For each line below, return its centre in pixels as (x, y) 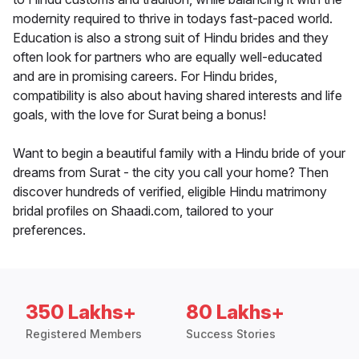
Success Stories (231, 334)
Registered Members (84, 334)
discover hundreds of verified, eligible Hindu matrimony (170, 192)
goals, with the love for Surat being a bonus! (139, 115)
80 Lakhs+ (235, 313)
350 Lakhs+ (81, 313)
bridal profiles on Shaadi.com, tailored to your (143, 211)
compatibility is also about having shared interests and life (177, 96)
